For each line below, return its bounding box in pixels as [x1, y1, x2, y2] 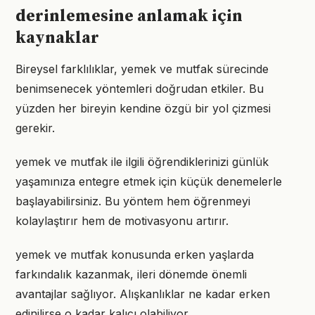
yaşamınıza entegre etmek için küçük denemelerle [15, 174, 282, 188]
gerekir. [15, 121, 55, 135]
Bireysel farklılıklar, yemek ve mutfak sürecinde [15, 62, 269, 76]
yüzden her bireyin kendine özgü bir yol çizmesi [15, 101, 271, 115]
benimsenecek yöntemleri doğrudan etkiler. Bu [15, 82, 264, 96]
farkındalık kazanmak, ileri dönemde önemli [15, 267, 247, 281]
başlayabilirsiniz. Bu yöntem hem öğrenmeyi [15, 194, 250, 208]
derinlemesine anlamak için [15, 6, 243, 27]
